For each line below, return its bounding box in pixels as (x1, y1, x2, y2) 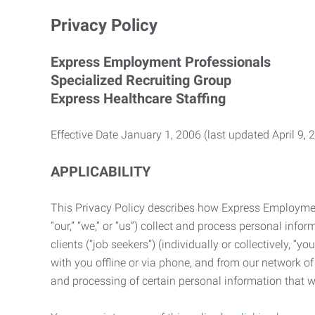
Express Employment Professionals (51, 53, 271, 70)
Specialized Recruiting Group (51, 72, 231, 89)
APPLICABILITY (51, 163, 150, 180)
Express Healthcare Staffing (51, 90, 226, 107)
